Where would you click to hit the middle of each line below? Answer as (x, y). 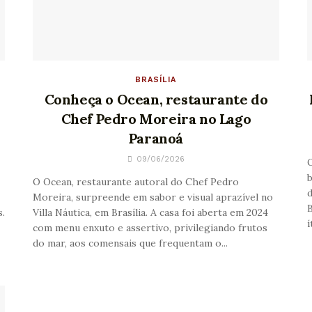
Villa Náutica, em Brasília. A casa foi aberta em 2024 (151, 212)
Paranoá (156, 138)
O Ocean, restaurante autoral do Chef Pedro (136, 181)
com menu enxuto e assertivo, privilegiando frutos (150, 227)
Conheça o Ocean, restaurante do (156, 99)
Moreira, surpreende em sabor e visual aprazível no (153, 197)
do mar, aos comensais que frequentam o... (131, 243)
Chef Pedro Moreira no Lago (156, 118)
